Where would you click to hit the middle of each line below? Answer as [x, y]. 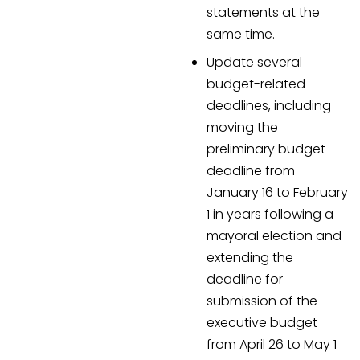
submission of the [262, 301]
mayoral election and [274, 236]
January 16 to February [277, 193]
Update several [254, 63]
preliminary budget [266, 149]
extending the [250, 258]
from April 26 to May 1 [272, 345]
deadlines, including [269, 106]
